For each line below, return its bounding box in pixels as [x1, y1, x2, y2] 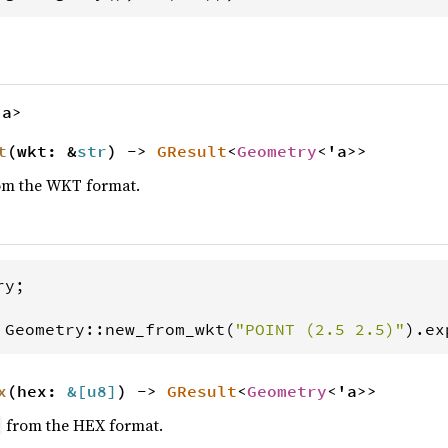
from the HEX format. [2, 413, 164, 436]
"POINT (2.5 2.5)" [235, 318, 405, 339]
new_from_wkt [105, 318, 225, 339]
